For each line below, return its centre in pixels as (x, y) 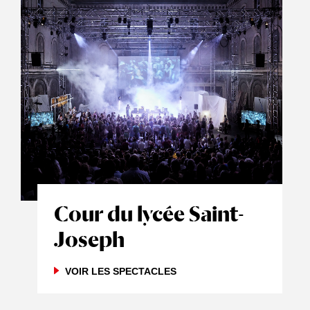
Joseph (89, 239)
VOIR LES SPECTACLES (121, 271)
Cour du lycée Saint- (149, 213)
